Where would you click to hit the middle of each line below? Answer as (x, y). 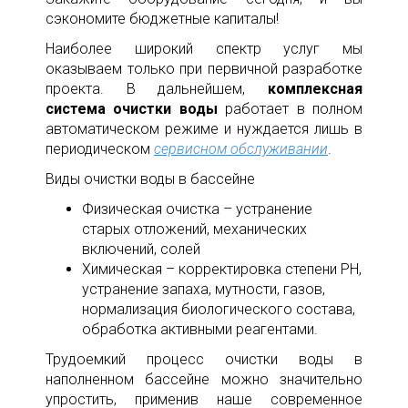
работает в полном (290, 109)
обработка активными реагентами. (200, 330)
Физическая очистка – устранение (197, 209)
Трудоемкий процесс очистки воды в (204, 360)
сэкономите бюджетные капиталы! (162, 19)
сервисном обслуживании (241, 149)
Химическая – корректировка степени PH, (222, 270)
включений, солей (141, 250)
